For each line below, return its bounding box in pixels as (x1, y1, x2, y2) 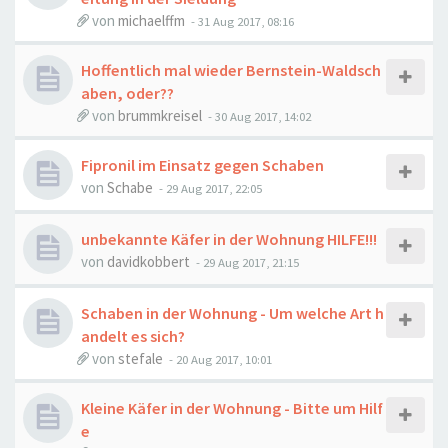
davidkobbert (107, 252, 190, 271)
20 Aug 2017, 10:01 (176, 351, 272, 367)
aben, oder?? (81, 83, 174, 103)
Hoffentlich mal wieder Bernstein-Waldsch (81, 60, 381, 80)
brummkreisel (118, 106, 202, 125)
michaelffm (118, 11, 185, 30)
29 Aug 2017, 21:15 (203, 254, 299, 270)
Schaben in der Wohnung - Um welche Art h (81, 303, 384, 323)
